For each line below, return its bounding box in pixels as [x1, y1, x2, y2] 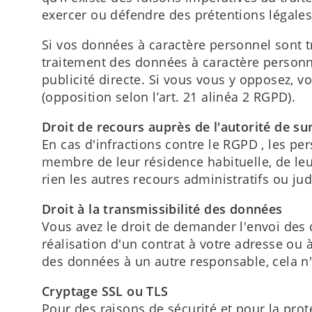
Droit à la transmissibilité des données [42, 200, 283, 217]
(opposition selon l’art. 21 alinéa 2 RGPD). [42, 88, 296, 105]
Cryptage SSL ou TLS [42, 282, 169, 299]
